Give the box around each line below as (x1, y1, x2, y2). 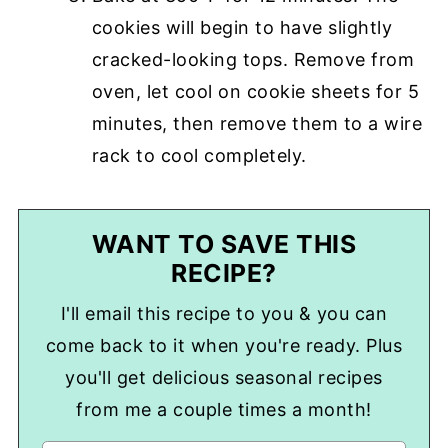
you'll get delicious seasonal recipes (65, 366, 383, 388)
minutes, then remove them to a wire (91, 112, 423, 134)
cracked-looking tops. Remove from (91, 48, 415, 70)
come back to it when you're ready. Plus (45, 334, 403, 356)
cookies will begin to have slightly (91, 16, 393, 38)
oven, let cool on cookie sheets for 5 (91, 80, 420, 102)
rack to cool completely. (91, 144, 307, 166)
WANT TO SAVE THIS (91, 228, 357, 259)
